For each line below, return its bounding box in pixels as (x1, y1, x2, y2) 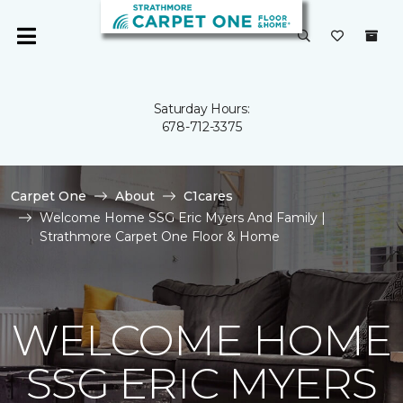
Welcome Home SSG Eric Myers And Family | (40, 210, 326, 226)
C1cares (184, 188, 233, 204)
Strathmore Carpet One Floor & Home (40, 228, 280, 245)
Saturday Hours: (153, 101, 250, 117)
